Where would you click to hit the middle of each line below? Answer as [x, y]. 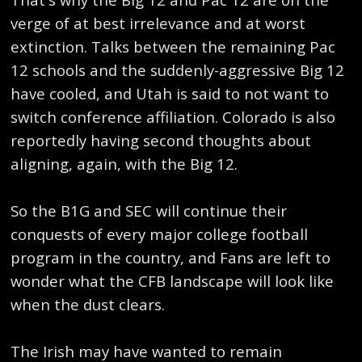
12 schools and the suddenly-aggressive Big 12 [178, 69]
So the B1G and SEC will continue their [149, 210]
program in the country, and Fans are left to [171, 257]
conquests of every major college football [160, 234]
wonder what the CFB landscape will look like [173, 280]
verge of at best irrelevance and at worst [158, 23]
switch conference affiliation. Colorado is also [173, 116]
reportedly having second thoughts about [161, 140]
